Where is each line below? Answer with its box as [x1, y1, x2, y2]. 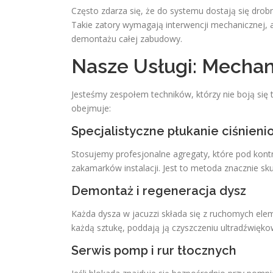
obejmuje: [71, 102, 111, 114]
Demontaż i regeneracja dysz [71, 183, 246, 198]
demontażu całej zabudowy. [71, 33, 182, 44]
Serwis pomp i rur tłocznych [71, 243, 236, 258]
